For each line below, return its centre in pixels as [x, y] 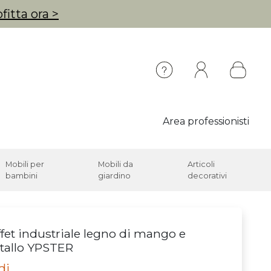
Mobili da [116, 164]
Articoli [201, 164]
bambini [22, 176]
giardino [115, 176]
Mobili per [25, 164]
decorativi [207, 176]
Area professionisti [206, 121]
